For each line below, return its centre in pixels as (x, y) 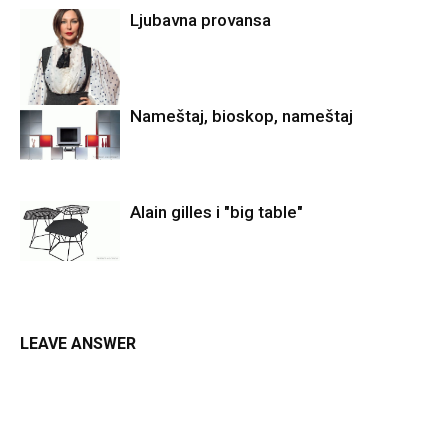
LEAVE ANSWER (78, 344)
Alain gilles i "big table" (216, 212)
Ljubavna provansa (200, 20)
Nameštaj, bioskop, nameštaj (241, 116)
